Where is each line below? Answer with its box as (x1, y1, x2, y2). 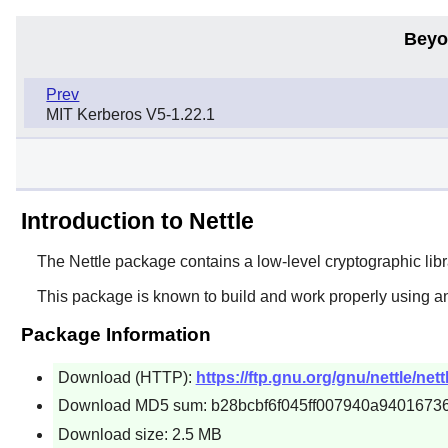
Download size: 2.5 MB (57, 425, 222, 443)
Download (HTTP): (57, 368, 196, 386)
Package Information (20, 323, 211, 345)
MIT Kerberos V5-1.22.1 (46, 106, 216, 124)
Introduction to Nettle (20, 207, 254, 234)
